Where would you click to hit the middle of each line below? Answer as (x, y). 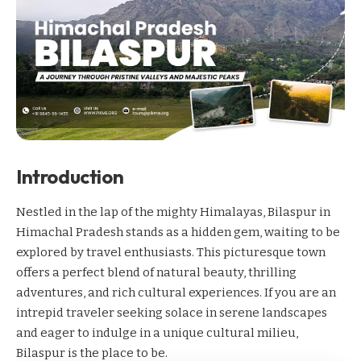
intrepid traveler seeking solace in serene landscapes (172, 312)
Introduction (70, 177)
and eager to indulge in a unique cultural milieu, (157, 332)
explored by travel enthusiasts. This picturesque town (171, 252)
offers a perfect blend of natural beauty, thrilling (156, 272)
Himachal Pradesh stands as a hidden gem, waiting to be (178, 232)
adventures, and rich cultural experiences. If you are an (176, 292)
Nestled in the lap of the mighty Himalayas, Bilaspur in (173, 212)
